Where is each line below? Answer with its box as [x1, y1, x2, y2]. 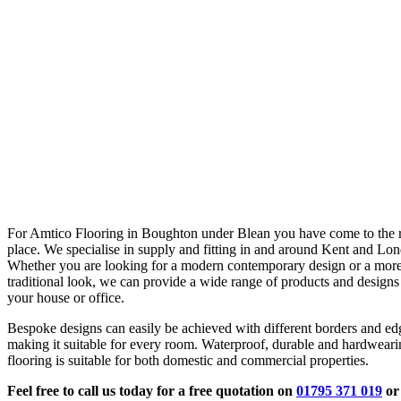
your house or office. [7, 290, 124, 306]
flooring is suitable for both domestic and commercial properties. [7, 353, 369, 369]
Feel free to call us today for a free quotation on [7, 383, 296, 399]
